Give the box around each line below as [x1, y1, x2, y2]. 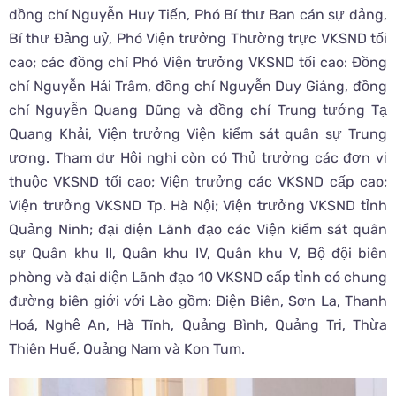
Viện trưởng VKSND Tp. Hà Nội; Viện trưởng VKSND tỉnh [9, 197, 387, 215]
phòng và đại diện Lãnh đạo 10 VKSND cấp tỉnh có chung [9, 269, 387, 286]
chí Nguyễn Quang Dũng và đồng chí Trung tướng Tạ [9, 102, 387, 119]
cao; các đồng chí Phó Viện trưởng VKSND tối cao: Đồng [9, 54, 387, 72]
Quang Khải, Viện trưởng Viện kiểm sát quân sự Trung [9, 126, 387, 143]
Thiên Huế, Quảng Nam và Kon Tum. [9, 340, 245, 358]
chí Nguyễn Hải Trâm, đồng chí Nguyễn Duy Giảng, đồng [9, 78, 387, 95]
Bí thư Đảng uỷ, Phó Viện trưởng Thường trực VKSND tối [9, 30, 387, 48]
